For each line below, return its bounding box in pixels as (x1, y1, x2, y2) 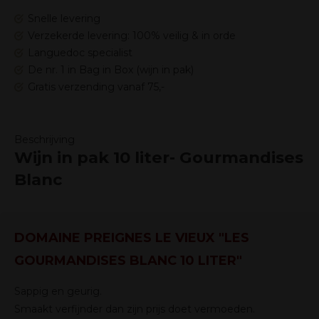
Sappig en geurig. (14, 285, 102, 298)
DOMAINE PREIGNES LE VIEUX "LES (14, 230, 249, 246)
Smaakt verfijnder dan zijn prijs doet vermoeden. (14, 303, 255, 315)
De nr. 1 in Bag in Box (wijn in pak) (28, 63, 194, 76)
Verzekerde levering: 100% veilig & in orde (28, 29, 236, 42)
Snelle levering (28, 12, 100, 25)
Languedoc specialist (28, 46, 132, 59)
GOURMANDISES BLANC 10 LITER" (14, 253, 242, 268)
